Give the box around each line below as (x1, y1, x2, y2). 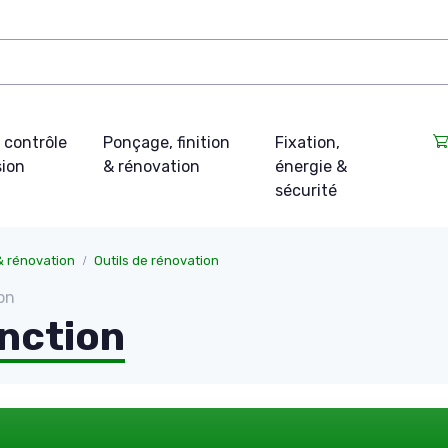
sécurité (274, 181, 337, 201)
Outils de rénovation (94, 253, 219, 269)
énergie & (274, 157, 347, 177)
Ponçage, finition (103, 133, 231, 153)
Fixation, (274, 133, 340, 153)
